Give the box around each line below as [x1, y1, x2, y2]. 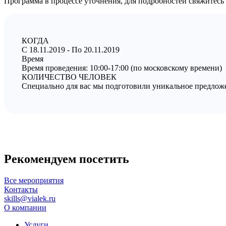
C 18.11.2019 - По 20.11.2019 [22, 45, 120, 54]
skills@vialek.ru [4, 194, 55, 203]
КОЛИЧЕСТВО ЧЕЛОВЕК [22, 73, 117, 82]
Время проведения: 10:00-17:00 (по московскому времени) [22, 64, 222, 73]
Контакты [4, 185, 38, 194]
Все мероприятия [4, 176, 64, 185]
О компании [4, 203, 46, 212]
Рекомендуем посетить [4, 152, 129, 166]
